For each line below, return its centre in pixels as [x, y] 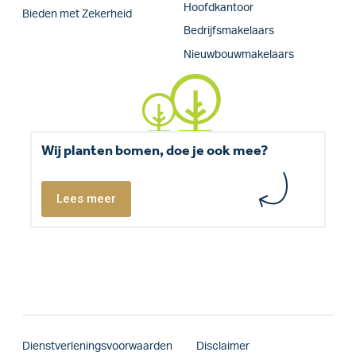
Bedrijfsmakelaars [228, 31]
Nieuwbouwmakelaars [238, 54]
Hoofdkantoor [218, 8]
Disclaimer [223, 347]
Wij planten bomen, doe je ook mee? [155, 151]
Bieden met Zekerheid [77, 15]
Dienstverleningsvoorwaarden [97, 347]
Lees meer [86, 199]
